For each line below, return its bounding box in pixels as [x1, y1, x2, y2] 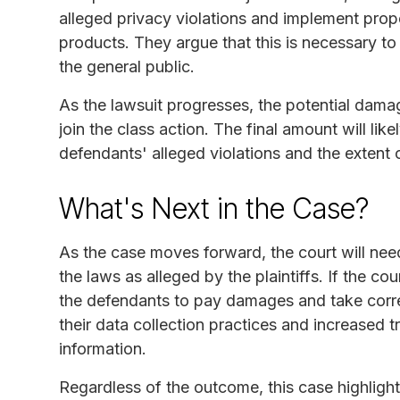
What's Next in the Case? [59, 190, 369, 226]
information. [59, 338, 146, 358]
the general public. [59, 56, 195, 76]
